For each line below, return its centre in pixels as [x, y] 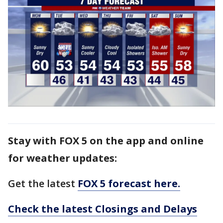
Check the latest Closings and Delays [103, 209]
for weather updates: [62, 158]
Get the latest [43, 184]
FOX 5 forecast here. [129, 184]
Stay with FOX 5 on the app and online [106, 141]
